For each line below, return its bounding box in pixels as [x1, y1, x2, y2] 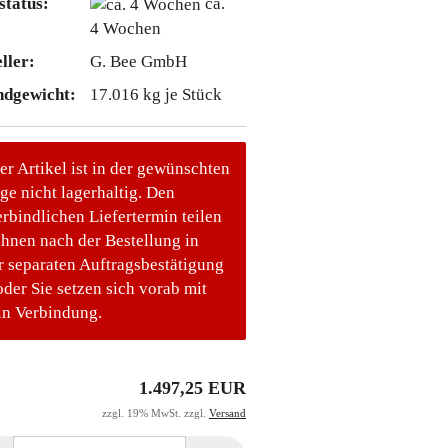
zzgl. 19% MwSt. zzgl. [102, 407, 209, 420]
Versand [209, 407, 246, 420]
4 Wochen [89, 18, 161, 38]
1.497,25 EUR [139, 378, 246, 399]
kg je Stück [138, 84, 222, 104]
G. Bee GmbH [89, 51, 187, 71]
